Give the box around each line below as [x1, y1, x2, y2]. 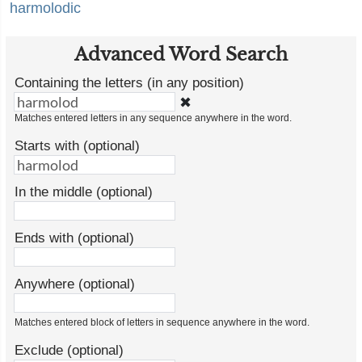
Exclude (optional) [15, 343, 124, 358]
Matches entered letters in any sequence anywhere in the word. [15, 112, 292, 124]
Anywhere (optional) [15, 276, 135, 292]
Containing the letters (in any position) [15, 75, 244, 90]
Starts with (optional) [15, 138, 140, 154]
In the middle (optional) [15, 184, 153, 200]
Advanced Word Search [74, 44, 288, 65]
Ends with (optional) [15, 230, 134, 246]
